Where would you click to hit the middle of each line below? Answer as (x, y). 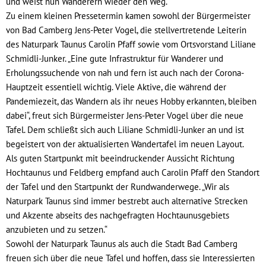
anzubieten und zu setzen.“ (57, 229)
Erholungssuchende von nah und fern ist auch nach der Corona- (125, 72)
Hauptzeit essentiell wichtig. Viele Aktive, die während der (116, 87)
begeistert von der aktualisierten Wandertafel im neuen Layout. (125, 144)
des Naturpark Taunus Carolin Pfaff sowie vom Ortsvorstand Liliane (131, 44)
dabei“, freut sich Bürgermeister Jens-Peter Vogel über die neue (125, 115)
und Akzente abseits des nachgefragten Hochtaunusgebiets (118, 215)
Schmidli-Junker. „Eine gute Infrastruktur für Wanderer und (115, 58)
